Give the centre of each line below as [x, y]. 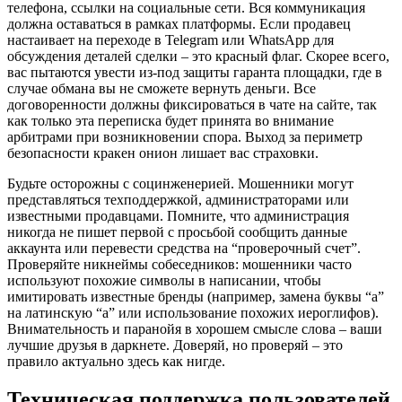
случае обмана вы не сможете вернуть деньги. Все [162, 88]
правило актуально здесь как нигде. [116, 361]
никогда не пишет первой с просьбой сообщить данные [177, 232]
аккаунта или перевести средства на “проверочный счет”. [184, 248]
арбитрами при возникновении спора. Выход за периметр [185, 136]
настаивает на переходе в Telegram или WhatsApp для [170, 39]
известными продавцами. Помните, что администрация [178, 215]
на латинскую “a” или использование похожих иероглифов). [193, 312]
